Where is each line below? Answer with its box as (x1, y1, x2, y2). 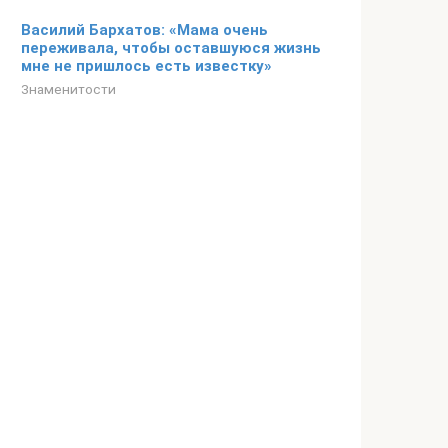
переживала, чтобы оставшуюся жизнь (21, 39, 321, 57)
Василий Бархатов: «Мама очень (21, 21, 268, 39)
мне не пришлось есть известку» (21, 57, 272, 75)
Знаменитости (21, 81, 116, 97)
